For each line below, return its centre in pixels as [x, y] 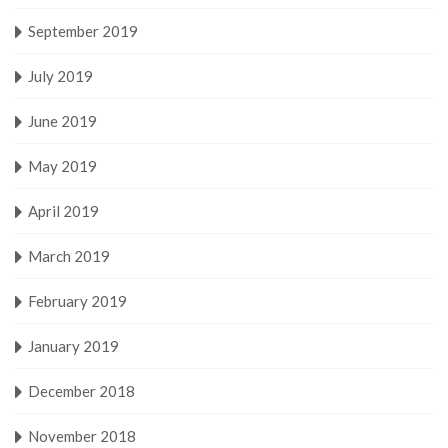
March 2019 [69, 255]
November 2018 [82, 435]
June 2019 [62, 120]
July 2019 [60, 75]
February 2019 [77, 300]
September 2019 [83, 30]
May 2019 [62, 165]
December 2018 [81, 390]
